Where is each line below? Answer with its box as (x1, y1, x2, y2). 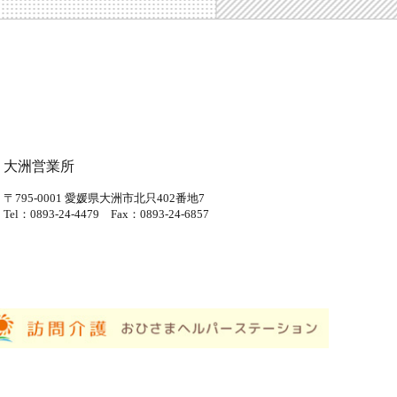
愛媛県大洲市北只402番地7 (62, 191, 206, 205)
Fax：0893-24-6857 (111, 206, 210, 221)
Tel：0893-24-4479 (4, 206, 112, 221)
